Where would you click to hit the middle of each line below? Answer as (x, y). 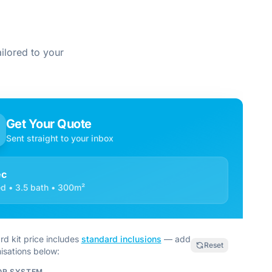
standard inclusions (121, 239)
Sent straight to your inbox (59, 138)
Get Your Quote (49, 124)
